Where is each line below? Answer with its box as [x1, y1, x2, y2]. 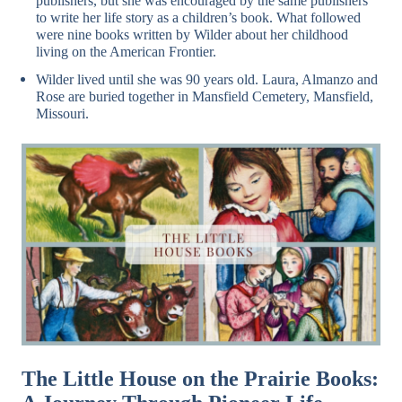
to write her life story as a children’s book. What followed [36, 10, 361, 25]
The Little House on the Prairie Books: [22, 367, 379, 391]
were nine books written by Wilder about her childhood [36, 27, 348, 42]
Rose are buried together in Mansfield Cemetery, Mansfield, [36, 89, 373, 104]
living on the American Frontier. [36, 44, 216, 59]
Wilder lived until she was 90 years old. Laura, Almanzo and [36, 72, 378, 87]
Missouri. [36, 106, 89, 121]
